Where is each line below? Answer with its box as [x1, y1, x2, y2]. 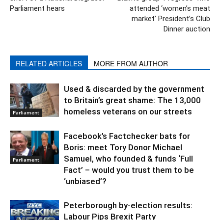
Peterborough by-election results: [64, 200, 192, 210]
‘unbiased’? [64, 176, 107, 186]
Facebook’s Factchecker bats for [64, 131, 190, 141]
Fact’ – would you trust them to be [64, 165, 194, 175]
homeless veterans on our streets [64, 106, 192, 116]
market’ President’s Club [132, 14, 210, 23]
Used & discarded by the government [64, 83, 204, 94]
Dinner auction [164, 24, 210, 33]
